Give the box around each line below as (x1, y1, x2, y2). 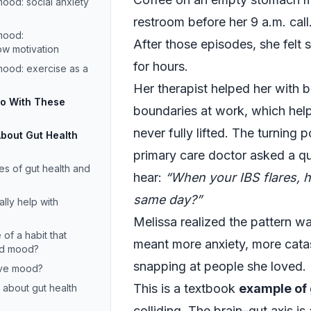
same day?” (133, 192, 202, 207)
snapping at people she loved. (133, 259, 306, 274)
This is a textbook (133, 281, 239, 296)
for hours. (133, 59, 188, 74)
